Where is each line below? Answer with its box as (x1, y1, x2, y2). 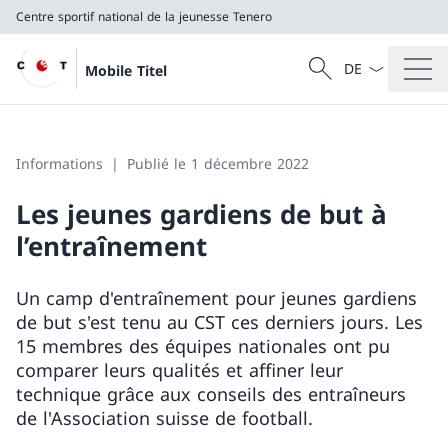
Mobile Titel (85, 60, 168, 80)
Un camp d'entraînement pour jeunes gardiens (16, 286, 417, 310)
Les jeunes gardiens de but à (16, 196, 387, 232)
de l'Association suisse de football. (16, 406, 313, 430)
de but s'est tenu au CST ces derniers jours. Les (16, 310, 423, 334)
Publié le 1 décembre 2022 (127, 154, 309, 173)
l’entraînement (16, 228, 207, 264)
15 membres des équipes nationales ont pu (16, 334, 390, 358)
